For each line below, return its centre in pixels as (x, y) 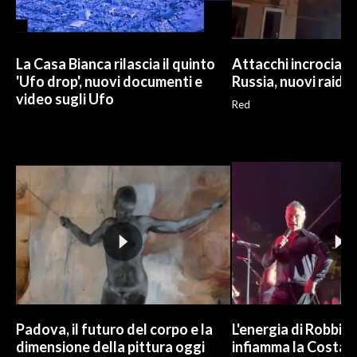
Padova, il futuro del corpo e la (114, 329)
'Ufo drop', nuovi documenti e (109, 82)
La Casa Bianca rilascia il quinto (116, 64)
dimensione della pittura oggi (110, 346)
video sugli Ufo (65, 99)
